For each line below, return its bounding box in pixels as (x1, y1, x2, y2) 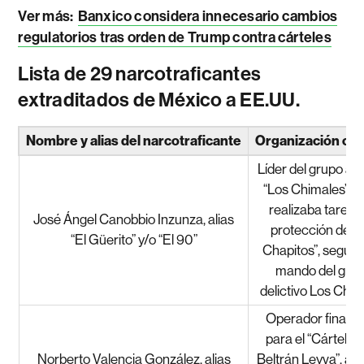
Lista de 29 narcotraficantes (18, 62, 262, 85)
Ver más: (18, 6, 76, 25)
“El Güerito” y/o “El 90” (70, 231, 197, 248)
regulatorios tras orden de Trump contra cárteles (18, 28, 331, 46)
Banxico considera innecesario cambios (77, 6, 338, 25)
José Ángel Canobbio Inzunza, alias (33, 210, 235, 227)
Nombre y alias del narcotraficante (26, 132, 242, 149)
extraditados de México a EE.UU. (18, 88, 300, 111)
